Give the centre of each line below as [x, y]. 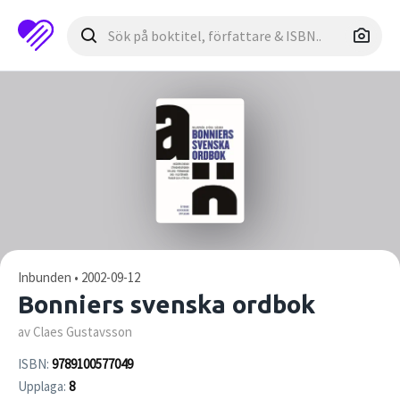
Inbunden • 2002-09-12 [79, 277]
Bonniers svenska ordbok [167, 304]
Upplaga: [43, 386]
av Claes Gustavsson [75, 332]
